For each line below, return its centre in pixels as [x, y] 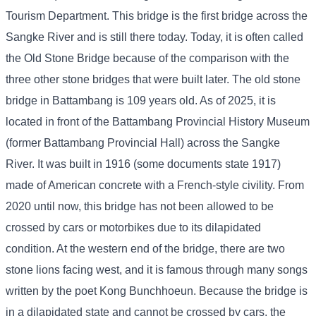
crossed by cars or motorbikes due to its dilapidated [133, 228]
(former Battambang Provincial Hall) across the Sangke [143, 143]
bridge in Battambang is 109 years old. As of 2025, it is [141, 101]
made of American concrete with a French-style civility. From [155, 186]
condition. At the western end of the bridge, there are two [145, 249]
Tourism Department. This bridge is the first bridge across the [157, 16]
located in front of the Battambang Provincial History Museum [158, 122]
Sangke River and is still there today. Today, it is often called [154, 37]
